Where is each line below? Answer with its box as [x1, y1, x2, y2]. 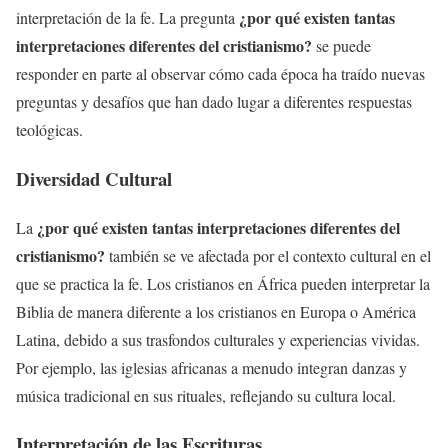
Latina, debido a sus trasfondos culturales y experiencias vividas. [16, 328, 420, 350]
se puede [312, 35, 371, 57]
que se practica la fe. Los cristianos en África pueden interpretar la [16, 272, 430, 294]
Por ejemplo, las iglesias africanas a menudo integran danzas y [16, 356, 407, 378]
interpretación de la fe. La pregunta [16, 7, 239, 29]
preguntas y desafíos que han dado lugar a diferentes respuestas [16, 91, 412, 113]
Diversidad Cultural [16, 164, 172, 192]
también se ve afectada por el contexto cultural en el [105, 244, 431, 266]
